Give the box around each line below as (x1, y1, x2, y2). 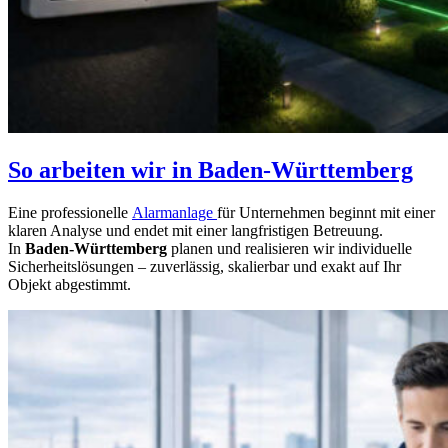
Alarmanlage (132, 204, 217, 222)
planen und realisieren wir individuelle (167, 240, 412, 258)
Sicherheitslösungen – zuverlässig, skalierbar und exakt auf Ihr (8, 258, 401, 276)
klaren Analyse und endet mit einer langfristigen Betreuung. (8, 222, 383, 240)
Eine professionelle (8, 204, 132, 222)
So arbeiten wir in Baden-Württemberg (8, 157, 413, 184)
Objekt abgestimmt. (8, 276, 131, 294)
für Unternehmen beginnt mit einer (217, 204, 435, 222)
